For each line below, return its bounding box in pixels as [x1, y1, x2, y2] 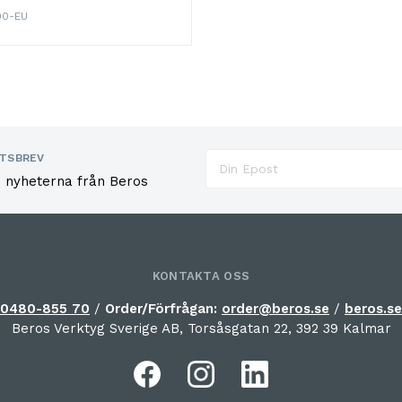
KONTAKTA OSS [152, 269, 250, 284]
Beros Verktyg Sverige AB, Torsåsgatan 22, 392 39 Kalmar [11, 320, 391, 337]
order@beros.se [222, 301, 329, 318]
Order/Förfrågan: [105, 301, 222, 318]
